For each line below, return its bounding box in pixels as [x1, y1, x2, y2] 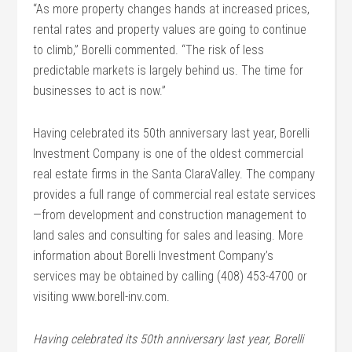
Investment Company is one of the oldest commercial [33, 146, 304, 161]
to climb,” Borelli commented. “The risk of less [33, 42, 265, 57]
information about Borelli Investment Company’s [33, 248, 274, 263]
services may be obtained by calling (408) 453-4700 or [33, 269, 308, 284]
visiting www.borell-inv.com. [33, 289, 170, 304]
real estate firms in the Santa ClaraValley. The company [33, 167, 316, 181]
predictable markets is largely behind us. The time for [33, 63, 304, 78]
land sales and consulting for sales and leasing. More [33, 228, 304, 243]
